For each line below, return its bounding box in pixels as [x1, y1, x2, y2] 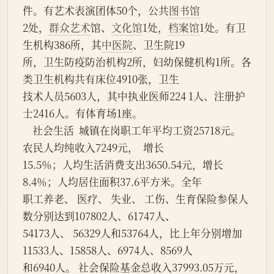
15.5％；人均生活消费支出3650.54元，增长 [23, 157, 223, 172]
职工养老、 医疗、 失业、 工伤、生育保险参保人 [23, 191, 248, 207]
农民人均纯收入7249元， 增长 [23, 140, 164, 155]
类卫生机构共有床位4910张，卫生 [23, 72, 179, 87]
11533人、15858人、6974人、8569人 [23, 243, 193, 258]
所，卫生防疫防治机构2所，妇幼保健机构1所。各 [23, 54, 251, 70]
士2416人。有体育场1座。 [23, 106, 143, 121]
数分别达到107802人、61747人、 [23, 209, 176, 224]
